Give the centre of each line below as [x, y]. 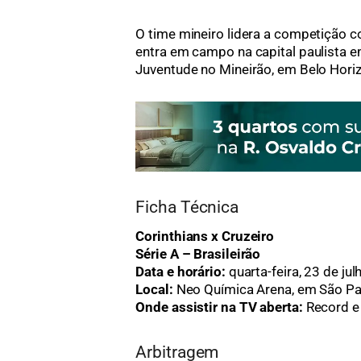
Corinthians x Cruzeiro [205, 237]
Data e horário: [180, 272]
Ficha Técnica [187, 206]
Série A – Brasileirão [198, 254]
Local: [154, 290]
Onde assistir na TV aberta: [219, 307]
